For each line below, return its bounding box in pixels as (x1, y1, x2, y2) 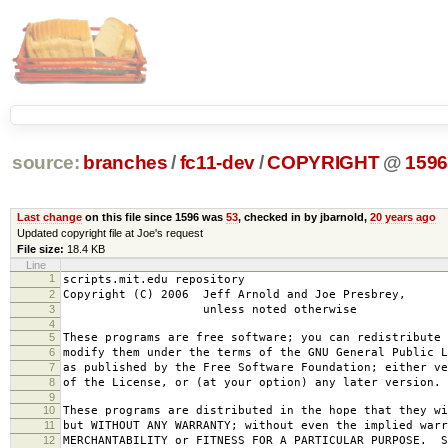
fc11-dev (179, 152, 256, 174)
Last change (16, 210, 82, 223)
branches (83, 152, 168, 174)
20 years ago (369, 210, 436, 223)
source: (11, 152, 80, 174)
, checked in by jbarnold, (237, 210, 370, 223)
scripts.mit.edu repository (63, 272, 245, 286)
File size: (16, 242, 64, 255)
